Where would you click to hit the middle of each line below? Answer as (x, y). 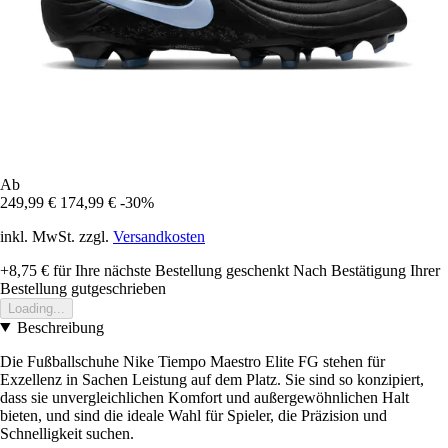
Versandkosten (159, 236)
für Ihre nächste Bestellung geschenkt (169, 270)
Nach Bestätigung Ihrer (366, 270)
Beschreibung (60, 327)
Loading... (36, 308)
